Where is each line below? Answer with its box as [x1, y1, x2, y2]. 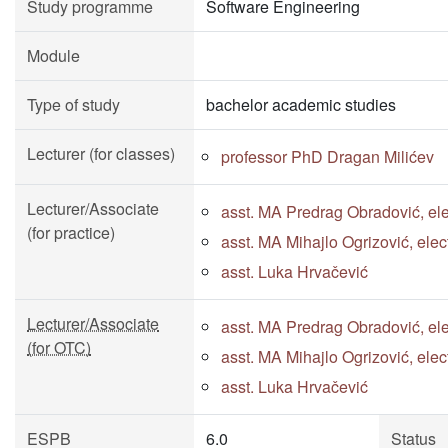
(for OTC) [27, 336, 91, 359]
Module [27, 44, 80, 67]
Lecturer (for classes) [27, 142, 175, 165]
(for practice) [27, 221, 115, 244]
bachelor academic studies [206, 93, 396, 116]
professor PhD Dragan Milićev [221, 145, 434, 168]
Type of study [27, 93, 120, 116]
